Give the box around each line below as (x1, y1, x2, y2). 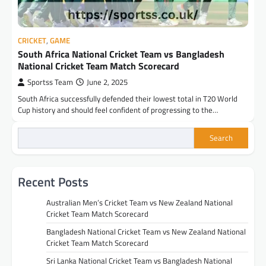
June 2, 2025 (87, 76, 128, 88)
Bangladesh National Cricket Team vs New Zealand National (46, 225, 246, 237)
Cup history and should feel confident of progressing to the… (18, 103, 218, 116)
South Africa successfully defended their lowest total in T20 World (18, 92, 237, 104)
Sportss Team (27, 76, 73, 88)
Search (210, 132, 233, 144)
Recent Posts (18, 172, 88, 191)
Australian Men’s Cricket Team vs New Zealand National (46, 196, 233, 208)
